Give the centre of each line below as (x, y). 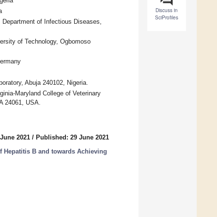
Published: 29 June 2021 (72, 138)
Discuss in (167, 10)
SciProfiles (167, 18)
